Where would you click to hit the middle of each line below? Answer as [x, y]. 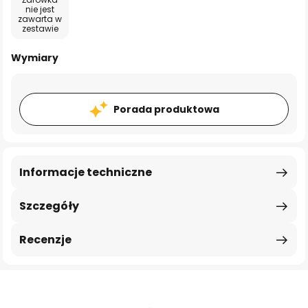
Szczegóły [49, 206]
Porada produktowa [166, 109]
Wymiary [35, 58]
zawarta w [40, 19]
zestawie [40, 29]
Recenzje [45, 240]
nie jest [40, 9]
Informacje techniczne [86, 172]
